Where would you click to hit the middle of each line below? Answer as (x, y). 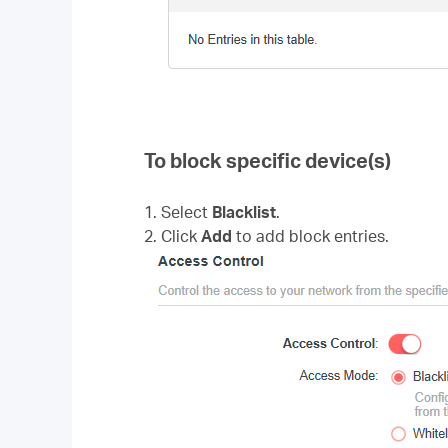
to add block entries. (310, 236)
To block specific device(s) (267, 160)
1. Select (178, 212)
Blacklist (244, 212)
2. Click (172, 236)
